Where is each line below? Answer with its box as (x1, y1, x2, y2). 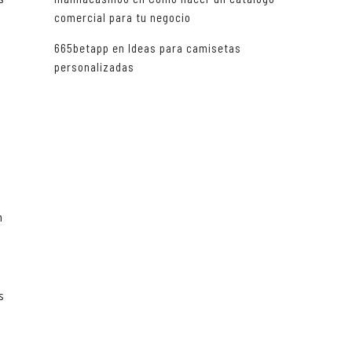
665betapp (53, 41, 109, 56)
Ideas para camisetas (127, 41, 241, 56)
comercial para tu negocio (53, 10, 191, 25)
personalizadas (53, 60, 134, 75)
